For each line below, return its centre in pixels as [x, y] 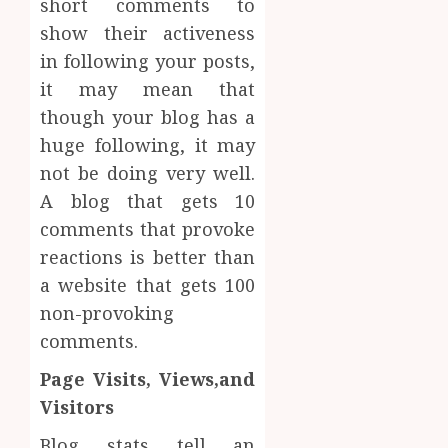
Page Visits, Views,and [148, 379]
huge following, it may [148, 145]
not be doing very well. [148, 173]
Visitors [77, 407]
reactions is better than [148, 257]
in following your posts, [148, 61]
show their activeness [148, 33]
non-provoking [107, 313]
